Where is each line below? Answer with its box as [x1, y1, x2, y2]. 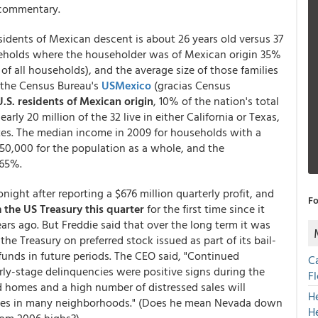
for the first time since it [144, 200, 265, 217]
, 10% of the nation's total [153, 92, 279, 109]
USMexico [102, 77, 151, 94]
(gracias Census [151, 77, 231, 94]
